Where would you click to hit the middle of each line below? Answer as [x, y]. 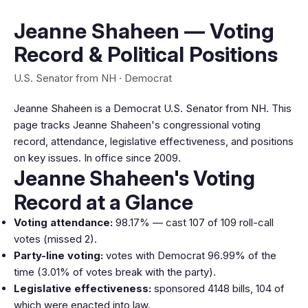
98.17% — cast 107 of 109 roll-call [193, 222]
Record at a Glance [103, 202]
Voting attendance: [63, 222]
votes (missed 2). [55, 239]
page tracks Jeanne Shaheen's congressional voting [137, 125]
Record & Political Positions [146, 54]
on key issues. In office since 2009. [97, 158]
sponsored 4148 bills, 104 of [218, 288]
